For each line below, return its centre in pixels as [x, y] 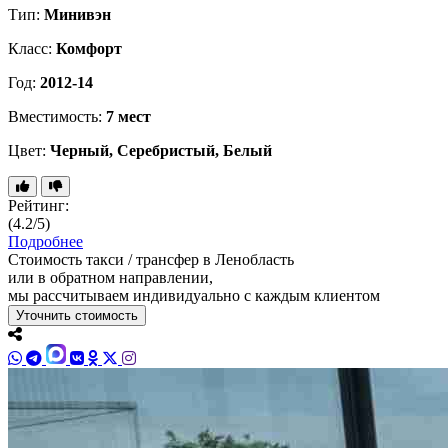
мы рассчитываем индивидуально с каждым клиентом [194, 295]
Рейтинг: [38, 205]
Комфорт [89, 48]
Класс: [32, 48]
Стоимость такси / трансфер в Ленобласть [151, 259]
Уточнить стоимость [77, 315]
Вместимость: [57, 116]
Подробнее [45, 241]
